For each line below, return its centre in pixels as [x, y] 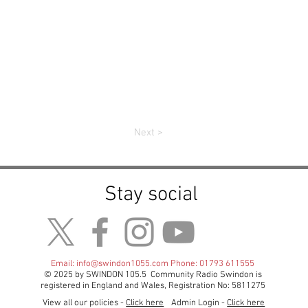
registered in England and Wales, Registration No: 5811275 [153, 286]
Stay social [152, 195]
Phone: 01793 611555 [212, 264]
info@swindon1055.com [123, 264]
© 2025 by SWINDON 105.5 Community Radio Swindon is [153, 275]
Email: [64, 264]
